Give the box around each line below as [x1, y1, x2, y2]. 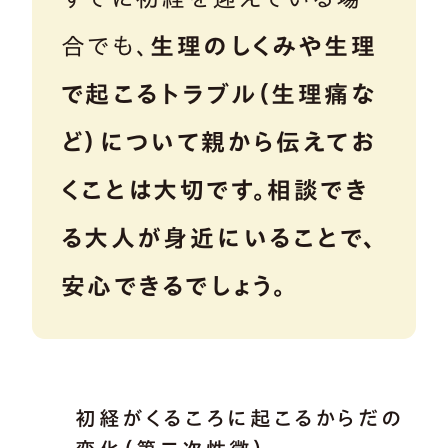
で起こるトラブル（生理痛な [60, 81, 376, 106]
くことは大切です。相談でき [60, 177, 369, 202]
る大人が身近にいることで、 [60, 225, 377, 250]
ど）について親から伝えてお [60, 129, 377, 154]
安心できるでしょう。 [60, 273, 288, 298]
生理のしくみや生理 [150, 33, 377, 58]
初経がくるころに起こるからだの [75, 407, 404, 428]
